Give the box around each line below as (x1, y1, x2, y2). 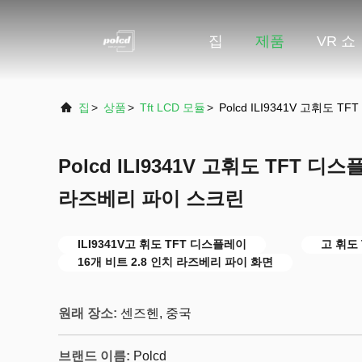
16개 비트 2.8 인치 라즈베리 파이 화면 (78, 255, 273, 268)
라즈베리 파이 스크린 (58, 187, 244, 209)
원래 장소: (58, 306, 117, 320)
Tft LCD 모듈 (140, 101, 205, 114)
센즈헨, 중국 (120, 306, 192, 320)
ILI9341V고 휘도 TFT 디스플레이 (78, 238, 246, 250)
